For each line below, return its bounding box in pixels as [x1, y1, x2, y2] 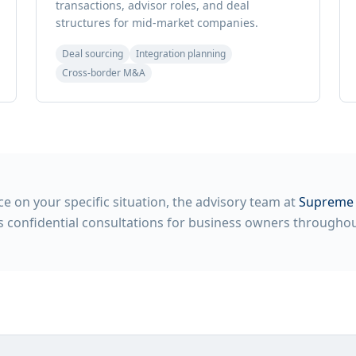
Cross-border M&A [62, 66, 146, 79]
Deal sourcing [62, 47, 124, 60]
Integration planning [136, 47, 226, 60]
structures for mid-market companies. [56, 15, 259, 30]
